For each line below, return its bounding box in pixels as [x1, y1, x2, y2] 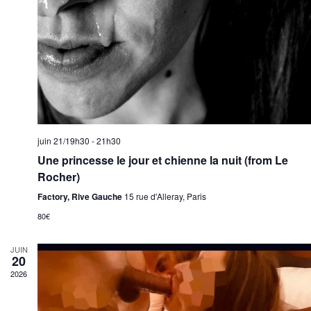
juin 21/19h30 [37, 134, 90, 146]
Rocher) [37, 168, 80, 185]
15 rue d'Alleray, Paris [124, 190, 206, 202]
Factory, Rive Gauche [37, 190, 124, 203]
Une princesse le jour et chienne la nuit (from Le [37, 151, 288, 168]
